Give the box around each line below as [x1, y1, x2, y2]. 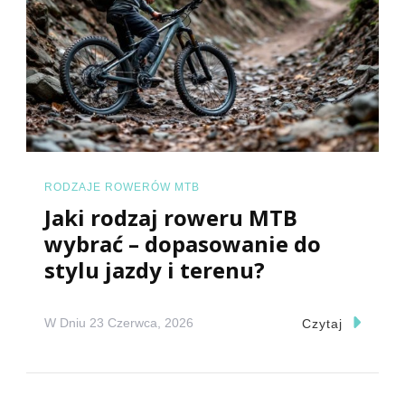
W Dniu [44, 316, 89, 331]
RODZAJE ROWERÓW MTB [44, 181, 200, 194]
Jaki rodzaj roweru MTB [44, 202, 297, 232]
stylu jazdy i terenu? [44, 254, 265, 285]
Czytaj [301, 316, 343, 331]
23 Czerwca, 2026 [89, 316, 193, 331]
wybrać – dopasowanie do [44, 228, 321, 259]
